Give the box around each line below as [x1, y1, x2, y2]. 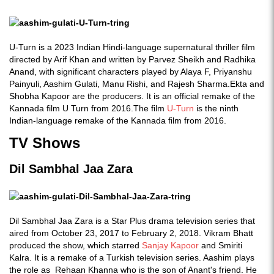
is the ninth [194, 103, 239, 113]
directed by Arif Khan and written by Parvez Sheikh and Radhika [9, 54, 256, 64]
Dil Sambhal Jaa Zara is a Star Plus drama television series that [9, 216, 255, 226]
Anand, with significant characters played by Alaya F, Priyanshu [9, 67, 252, 76]
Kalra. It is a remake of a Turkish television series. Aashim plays [9, 253, 254, 262]
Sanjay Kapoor [139, 240, 199, 250]
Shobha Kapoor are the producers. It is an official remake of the [9, 91, 255, 101]
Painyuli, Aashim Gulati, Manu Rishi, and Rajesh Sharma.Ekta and [9, 79, 264, 89]
